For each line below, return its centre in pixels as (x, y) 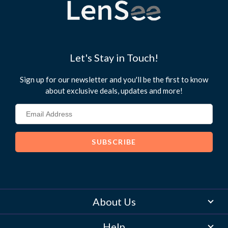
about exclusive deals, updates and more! (114, 91)
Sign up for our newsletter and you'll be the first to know (114, 80)
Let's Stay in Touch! (114, 58)
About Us (114, 202)
